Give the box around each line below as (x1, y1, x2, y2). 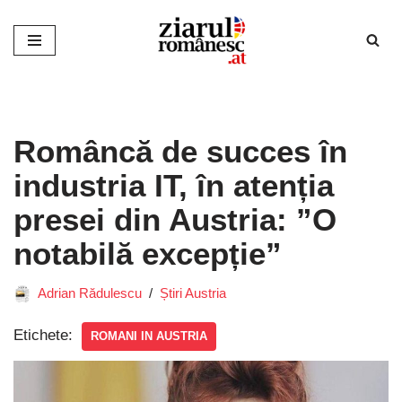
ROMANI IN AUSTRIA (91, 328, 207, 343)
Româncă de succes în (13, 133, 347, 169)
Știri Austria (160, 284, 226, 301)
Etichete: (13, 326, 73, 344)
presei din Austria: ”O (13, 201, 336, 237)
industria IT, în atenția (13, 167, 334, 203)
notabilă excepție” (13, 235, 282, 271)
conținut (13, 85, 66, 102)
